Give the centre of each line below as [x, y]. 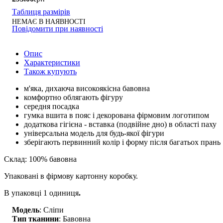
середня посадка [52, 106]
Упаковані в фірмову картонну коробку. [71, 176]
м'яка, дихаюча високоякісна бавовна [87, 88]
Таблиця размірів [41, 11]
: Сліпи [52, 210]
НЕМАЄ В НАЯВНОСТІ [49, 21]
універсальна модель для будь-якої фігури [94, 133]
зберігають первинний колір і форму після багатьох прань [122, 142]
